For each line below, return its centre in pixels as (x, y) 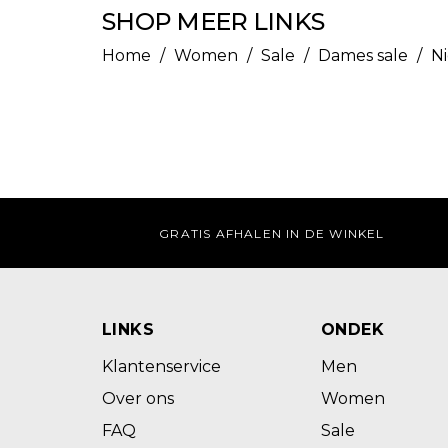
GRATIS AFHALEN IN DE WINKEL (272, 233)
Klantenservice (161, 366)
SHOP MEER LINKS (213, 21)
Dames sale (363, 55)
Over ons (138, 398)
